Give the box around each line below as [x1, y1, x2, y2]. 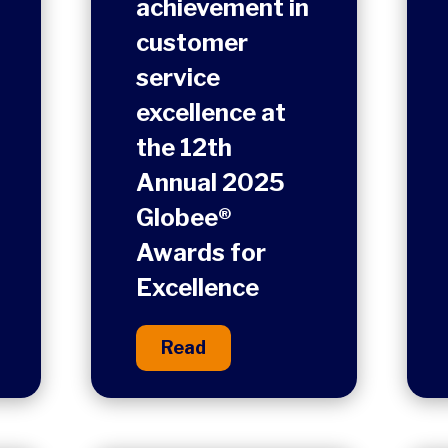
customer [136, 28, 249, 57]
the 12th [136, 133, 233, 162]
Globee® [136, 203, 233, 232]
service [136, 63, 221, 92]
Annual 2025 [136, 168, 286, 197]
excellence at [136, 98, 287, 127]
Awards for [136, 238, 267, 267]
